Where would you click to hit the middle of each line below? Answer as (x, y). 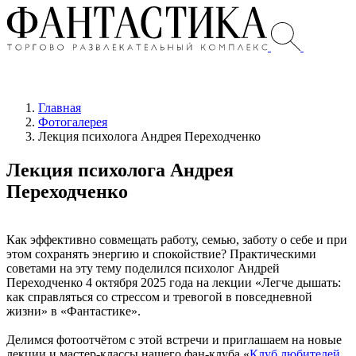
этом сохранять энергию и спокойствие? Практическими (161, 253)
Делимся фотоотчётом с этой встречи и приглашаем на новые (174, 339)
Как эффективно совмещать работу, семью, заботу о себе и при (177, 239)
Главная (60, 108)
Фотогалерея (73, 122)
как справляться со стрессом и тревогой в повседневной (159, 296)
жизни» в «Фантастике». (74, 311)
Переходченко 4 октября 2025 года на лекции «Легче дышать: (174, 282)
